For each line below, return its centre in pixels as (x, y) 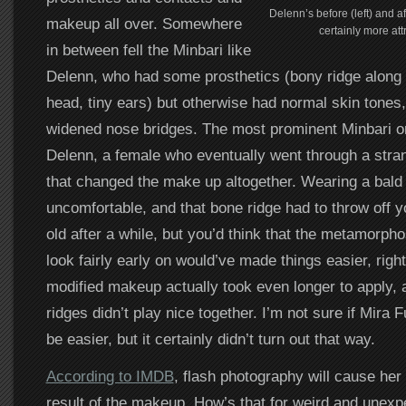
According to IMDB (110, 377)
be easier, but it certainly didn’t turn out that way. (210, 339)
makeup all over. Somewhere (144, 24)
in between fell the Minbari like (148, 50)
